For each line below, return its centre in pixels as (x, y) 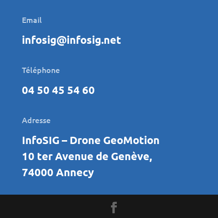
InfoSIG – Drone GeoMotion (91, 140)
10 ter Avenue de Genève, (87, 156)
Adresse (36, 119)
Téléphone (41, 69)
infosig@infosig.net (71, 39)
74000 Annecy (58, 172)
